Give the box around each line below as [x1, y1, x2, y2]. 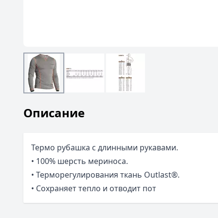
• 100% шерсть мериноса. [31, 156, 128, 166]
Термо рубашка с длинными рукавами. [31, 142, 178, 153]
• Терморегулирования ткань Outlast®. [31, 169, 180, 180]
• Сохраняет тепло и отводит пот [31, 183, 156, 194]
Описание [23, 105, 85, 121]
